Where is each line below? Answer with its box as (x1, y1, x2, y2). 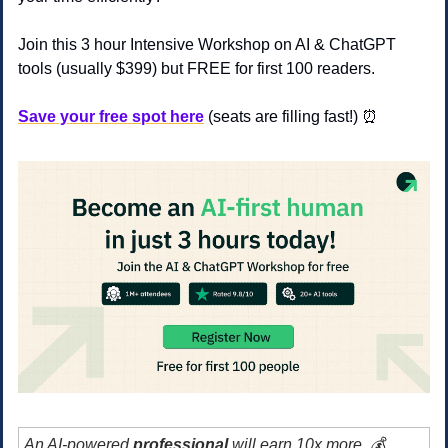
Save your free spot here (18, 108, 204, 126)
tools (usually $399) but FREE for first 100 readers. (18, 60, 375, 78)
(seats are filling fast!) (208, 108, 362, 126)
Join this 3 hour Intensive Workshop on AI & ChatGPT (18, 36, 396, 54)
